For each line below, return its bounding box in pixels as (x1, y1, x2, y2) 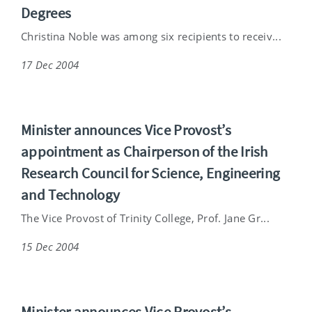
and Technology (21, 185, 120, 204)
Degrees (21, 3, 72, 22)
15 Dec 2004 (21, 239, 79, 253)
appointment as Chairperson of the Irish (21, 141, 268, 161)
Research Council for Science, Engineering (21, 163, 281, 182)
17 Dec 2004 (21, 57, 79, 72)
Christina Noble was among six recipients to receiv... (21, 29, 281, 43)
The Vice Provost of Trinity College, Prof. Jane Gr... (21, 210, 270, 225)
